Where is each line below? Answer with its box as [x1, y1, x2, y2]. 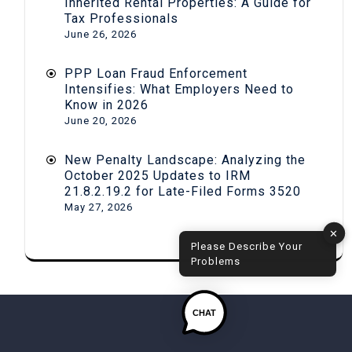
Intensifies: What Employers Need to [64, 81, 294, 97]
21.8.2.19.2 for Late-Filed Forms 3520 [64, 183, 301, 199]
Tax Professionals [64, 10, 178, 26]
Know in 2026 [64, 97, 148, 112]
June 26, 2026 [64, 27, 137, 40]
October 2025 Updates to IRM [64, 167, 251, 183]
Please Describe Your [191, 240, 302, 252]
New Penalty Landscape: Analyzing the [64, 152, 306, 167]
